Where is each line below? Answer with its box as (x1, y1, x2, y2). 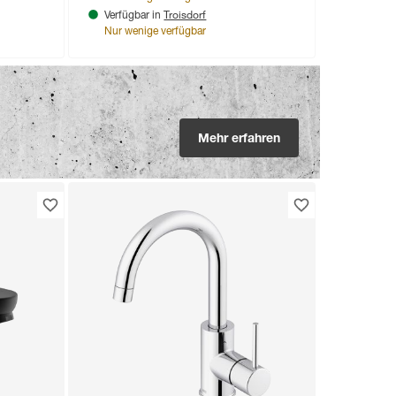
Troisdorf (164, 7, 207, 22)
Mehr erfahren (198, 133, 280, 147)
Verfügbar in (104, 11, 164, 22)
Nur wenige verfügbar (104, 27, 207, 38)
